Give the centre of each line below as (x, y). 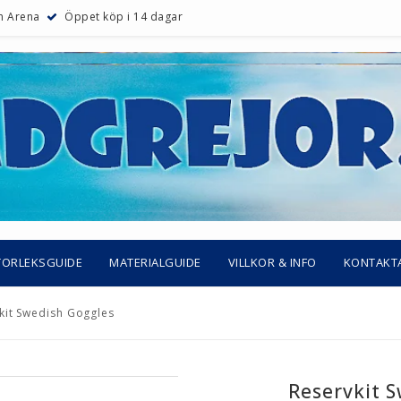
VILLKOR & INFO (272, 263)
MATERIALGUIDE (155, 263)
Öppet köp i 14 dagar (124, 16)
